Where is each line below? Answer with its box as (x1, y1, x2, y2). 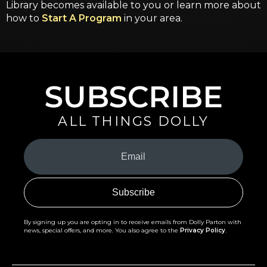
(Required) (25, 166, 66, 176)
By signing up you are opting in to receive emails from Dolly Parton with (24, 218, 241, 226)
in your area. (122, 12, 182, 24)
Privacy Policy (180, 226, 225, 234)
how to (6, 12, 42, 24)
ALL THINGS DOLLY (58, 113, 209, 129)
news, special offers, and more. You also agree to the (24, 226, 180, 234)
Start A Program (42, 12, 122, 24)
